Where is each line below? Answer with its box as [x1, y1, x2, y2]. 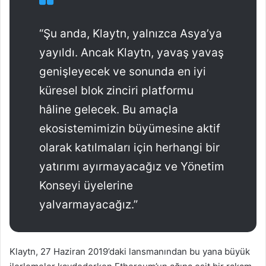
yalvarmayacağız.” [39, 198, 138, 212]
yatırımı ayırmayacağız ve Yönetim [39, 160, 224, 174]
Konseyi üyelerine [39, 179, 133, 193]
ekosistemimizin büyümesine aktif [39, 122, 220, 136]
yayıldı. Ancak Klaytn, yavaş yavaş [39, 46, 224, 60]
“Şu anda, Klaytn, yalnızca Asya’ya [39, 27, 222, 41]
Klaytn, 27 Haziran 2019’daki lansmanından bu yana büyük [9, 246, 250, 258]
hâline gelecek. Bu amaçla [39, 103, 178, 117]
